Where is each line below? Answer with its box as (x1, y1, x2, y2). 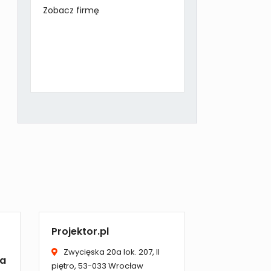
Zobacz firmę (43, 4, 100, 17)
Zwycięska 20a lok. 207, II (63, 246, 160, 258)
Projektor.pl (51, 224, 109, 239)
